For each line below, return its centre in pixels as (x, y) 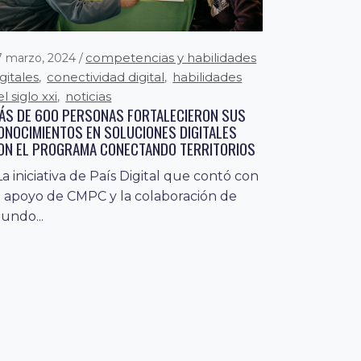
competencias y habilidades (171, 58)
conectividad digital (106, 77)
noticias (89, 97)
